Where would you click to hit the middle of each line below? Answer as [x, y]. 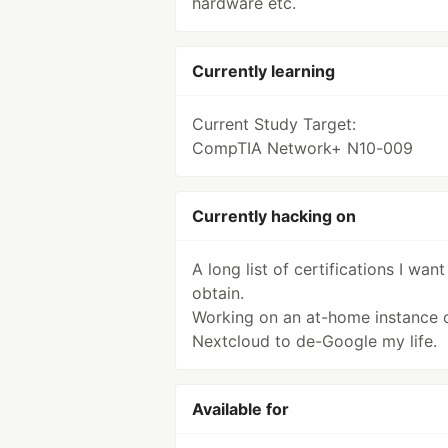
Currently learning [263, 71]
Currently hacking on [274, 216]
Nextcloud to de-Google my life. [314, 341]
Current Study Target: [274, 124]
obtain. [218, 293]
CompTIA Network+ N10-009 [302, 148]
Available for [240, 409]
